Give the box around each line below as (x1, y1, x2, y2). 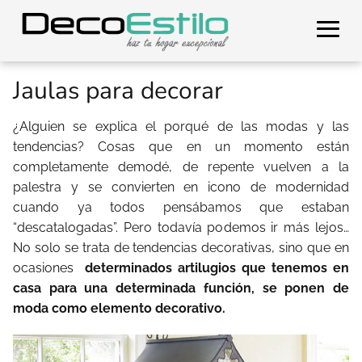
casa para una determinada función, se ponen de (13, 280, 349, 296)
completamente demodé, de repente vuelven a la (13, 159, 349, 175)
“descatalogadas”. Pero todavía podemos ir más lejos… (13, 220, 349, 235)
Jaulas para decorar (13, 74, 223, 107)
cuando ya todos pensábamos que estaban (13, 200, 349, 215)
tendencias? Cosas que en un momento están (13, 139, 349, 154)
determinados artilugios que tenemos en (85, 260, 349, 276)
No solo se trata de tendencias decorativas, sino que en (13, 240, 349, 255)
